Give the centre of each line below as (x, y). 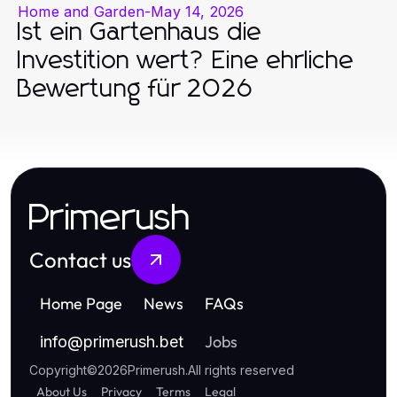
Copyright (58, 370)
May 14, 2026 (198, 11)
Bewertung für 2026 (136, 89)
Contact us (80, 259)
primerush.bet (133, 341)
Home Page (81, 303)
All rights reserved (241, 370)
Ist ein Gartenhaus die (140, 32)
